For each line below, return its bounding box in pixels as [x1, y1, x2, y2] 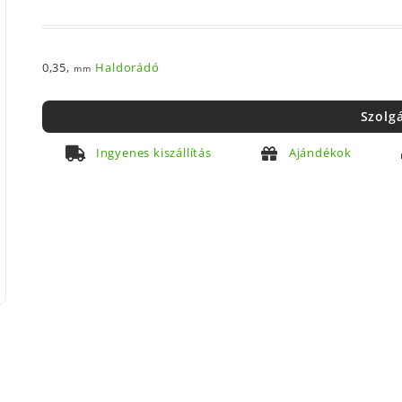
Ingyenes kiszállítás [95, 144, 212, 161]
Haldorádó [95, 59, 160, 76]
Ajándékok [288, 144, 352, 161]
